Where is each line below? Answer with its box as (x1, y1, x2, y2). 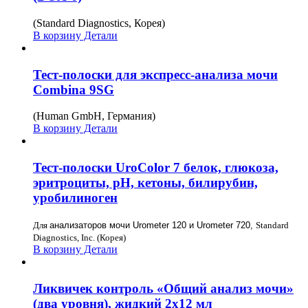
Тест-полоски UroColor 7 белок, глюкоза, (33, 160, 278, 175)
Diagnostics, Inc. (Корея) (33, 232, 126, 243)
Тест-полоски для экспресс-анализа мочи (33, 67, 278, 82)
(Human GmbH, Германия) (33, 110, 155, 122)
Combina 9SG (33, 82, 114, 97)
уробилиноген (33, 190, 118, 206)
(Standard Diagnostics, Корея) (33, 17, 165, 29)
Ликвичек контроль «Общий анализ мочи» (33, 280, 294, 296)
